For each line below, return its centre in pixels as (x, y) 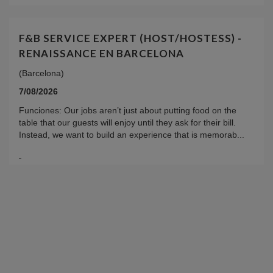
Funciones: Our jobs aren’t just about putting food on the (128, 111)
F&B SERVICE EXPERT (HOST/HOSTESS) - (130, 38)
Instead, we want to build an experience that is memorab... (132, 135)
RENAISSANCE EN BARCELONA (101, 54)
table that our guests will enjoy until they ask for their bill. (127, 123)
